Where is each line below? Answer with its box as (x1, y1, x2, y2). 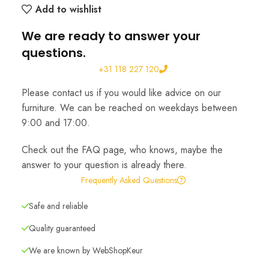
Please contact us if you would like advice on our (21, 86, 221, 100)
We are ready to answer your (21, 28, 201, 45)
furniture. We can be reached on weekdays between (21, 101, 237, 115)
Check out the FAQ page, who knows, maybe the (21, 143, 223, 157)
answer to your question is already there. (21, 158, 187, 172)
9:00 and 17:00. (21, 116, 90, 130)
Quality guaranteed (28, 222, 95, 235)
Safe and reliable (28, 200, 88, 213)
